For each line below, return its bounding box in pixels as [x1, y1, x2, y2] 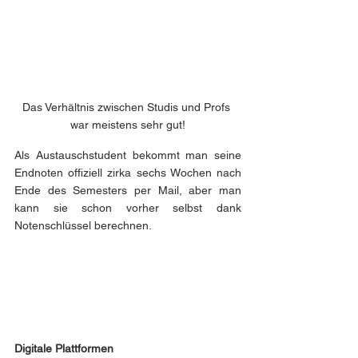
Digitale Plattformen [14, 341, 113, 355]
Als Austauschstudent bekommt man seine [14, 148, 241, 161]
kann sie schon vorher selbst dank [14, 201, 241, 214]
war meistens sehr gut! [70, 117, 185, 131]
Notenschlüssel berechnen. [14, 218, 152, 232]
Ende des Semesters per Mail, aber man [14, 183, 241, 197]
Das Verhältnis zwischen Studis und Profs [22, 100, 233, 113]
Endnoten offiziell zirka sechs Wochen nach [14, 165, 241, 179]
